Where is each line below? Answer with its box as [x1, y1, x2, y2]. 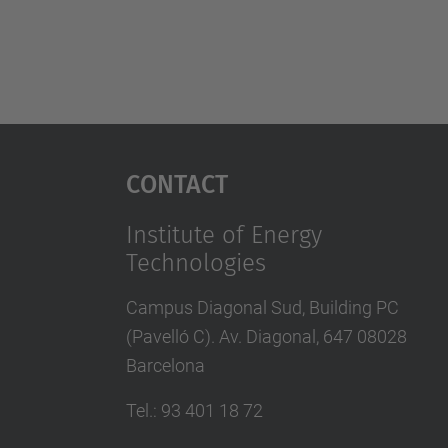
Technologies [125, 249, 266, 277]
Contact [125, 159, 228, 203]
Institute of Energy [125, 221, 322, 249]
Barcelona [125, 355, 205, 376]
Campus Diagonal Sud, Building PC [125, 297, 399, 318]
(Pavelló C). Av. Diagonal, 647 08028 [125, 326, 407, 347]
